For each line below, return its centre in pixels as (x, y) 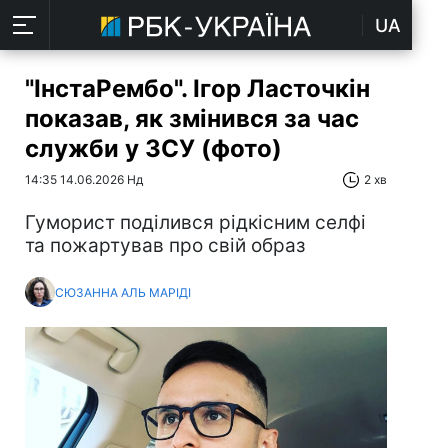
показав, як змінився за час (192, 118)
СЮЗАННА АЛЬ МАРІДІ (123, 292)
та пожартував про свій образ (165, 245)
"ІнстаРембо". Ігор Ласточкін (197, 88)
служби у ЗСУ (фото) (153, 148)
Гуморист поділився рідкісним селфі (195, 222)
